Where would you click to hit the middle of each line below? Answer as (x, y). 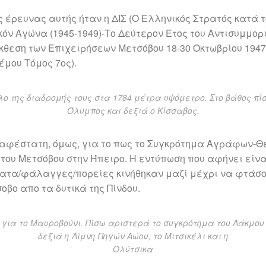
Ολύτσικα (133, 249)
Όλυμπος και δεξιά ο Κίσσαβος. (133, 110)
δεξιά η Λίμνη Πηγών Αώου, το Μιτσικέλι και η (133, 236)
